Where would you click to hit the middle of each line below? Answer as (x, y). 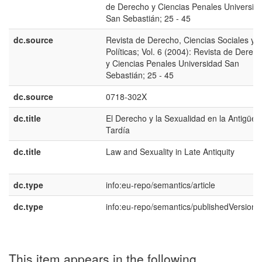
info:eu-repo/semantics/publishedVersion (181, 206)
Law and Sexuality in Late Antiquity (170, 151)
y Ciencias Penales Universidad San (173, 63)
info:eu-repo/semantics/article (161, 185)
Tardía (118, 130)
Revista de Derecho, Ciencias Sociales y (180, 40)
